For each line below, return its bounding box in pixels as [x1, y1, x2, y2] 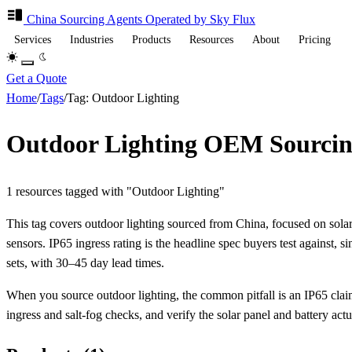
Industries [70, 34, 116, 46]
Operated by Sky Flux [145, 13, 255, 26]
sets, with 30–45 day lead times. [6, 255, 164, 269]
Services [14, 34, 54, 46]
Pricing [299, 34, 331, 46]
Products [132, 34, 174, 46]
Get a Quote [6, 71, 67, 85]
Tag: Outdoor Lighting [67, 91, 179, 104]
